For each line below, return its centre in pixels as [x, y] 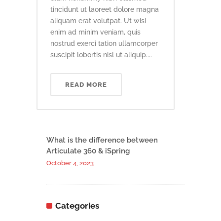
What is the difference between [102, 140]
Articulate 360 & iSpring [88, 151]
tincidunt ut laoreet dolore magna [105, 9]
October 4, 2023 [70, 163]
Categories [77, 205]
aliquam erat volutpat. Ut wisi [98, 20]
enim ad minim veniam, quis [95, 32]
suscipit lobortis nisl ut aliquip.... [101, 55]
